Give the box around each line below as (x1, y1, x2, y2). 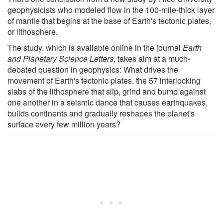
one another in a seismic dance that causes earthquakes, (7, 96, 208, 108)
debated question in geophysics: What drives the (7, 63, 178, 75)
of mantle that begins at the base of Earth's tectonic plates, (7, 14, 211, 26)
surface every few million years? (7, 118, 120, 130)
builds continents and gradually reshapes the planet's (7, 107, 195, 119)
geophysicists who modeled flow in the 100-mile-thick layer (7, 3, 215, 15)
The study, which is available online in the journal (7, 41, 183, 53)
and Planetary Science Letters (7, 52, 113, 64)
